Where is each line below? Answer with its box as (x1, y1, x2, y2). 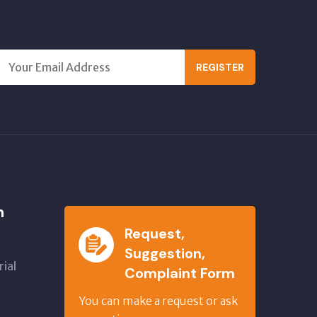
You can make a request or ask (79, 294, 238, 308)
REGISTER (196, 60, 244, 74)
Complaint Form (125, 264, 235, 282)
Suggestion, (125, 244, 205, 263)
